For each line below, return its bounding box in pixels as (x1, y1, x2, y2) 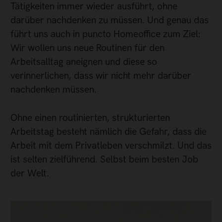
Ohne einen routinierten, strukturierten (10, 111, 170, 124)
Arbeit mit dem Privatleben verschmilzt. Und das (10, 139, 212, 152)
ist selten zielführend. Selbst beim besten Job (10, 153, 198, 166)
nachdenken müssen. (10, 83, 97, 96)
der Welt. (10, 166, 49, 179)
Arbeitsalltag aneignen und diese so (10, 55, 157, 68)
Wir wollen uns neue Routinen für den (10, 41, 165, 54)
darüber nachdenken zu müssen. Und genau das (10, 13, 209, 26)
